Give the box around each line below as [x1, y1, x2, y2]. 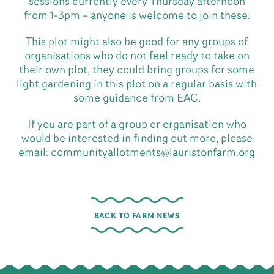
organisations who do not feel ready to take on [24, 50, 250, 62]
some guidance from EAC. [73, 92, 201, 105]
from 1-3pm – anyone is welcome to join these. [23, 10, 250, 22]
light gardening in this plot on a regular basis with [17, 78, 257, 91]
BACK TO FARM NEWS [94, 212, 180, 220]
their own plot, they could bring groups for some [19, 64, 255, 76]
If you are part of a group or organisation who [27, 119, 246, 131]
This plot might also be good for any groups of [26, 36, 248, 48]
